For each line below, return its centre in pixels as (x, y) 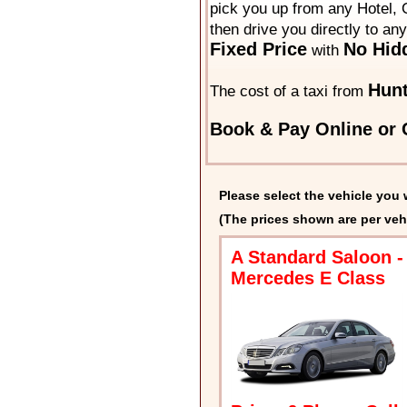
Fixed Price (258, 50)
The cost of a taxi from (288, 92)
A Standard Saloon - (317, 258)
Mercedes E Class (308, 278)
